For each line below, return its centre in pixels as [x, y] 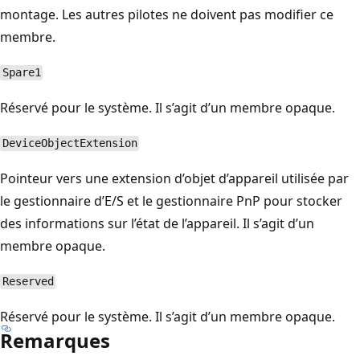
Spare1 [21, 73]
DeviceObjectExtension [70, 143]
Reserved [28, 282]
